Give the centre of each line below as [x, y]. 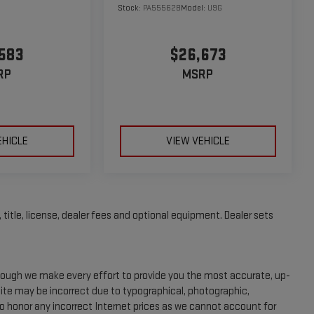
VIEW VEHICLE [198, 142]
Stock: [130, 8]
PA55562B [162, 8]
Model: [194, 8]
